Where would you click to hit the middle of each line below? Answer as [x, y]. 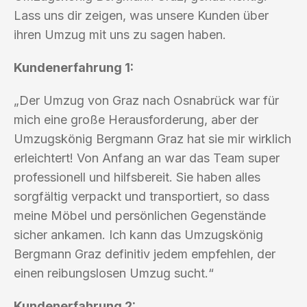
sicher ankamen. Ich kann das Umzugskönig [138, 234]
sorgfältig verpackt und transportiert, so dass [142, 196]
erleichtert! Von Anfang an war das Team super [147, 158]
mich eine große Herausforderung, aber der [136, 119]
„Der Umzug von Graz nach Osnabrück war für [146, 100]
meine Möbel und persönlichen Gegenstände [140, 215]
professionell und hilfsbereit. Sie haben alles [137, 177]
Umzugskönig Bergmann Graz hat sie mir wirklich [152, 138]
